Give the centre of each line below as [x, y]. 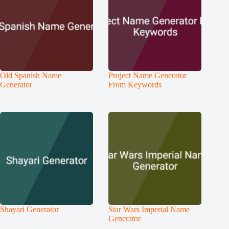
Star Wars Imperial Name [149, 210]
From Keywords [135, 84]
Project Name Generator [148, 75]
